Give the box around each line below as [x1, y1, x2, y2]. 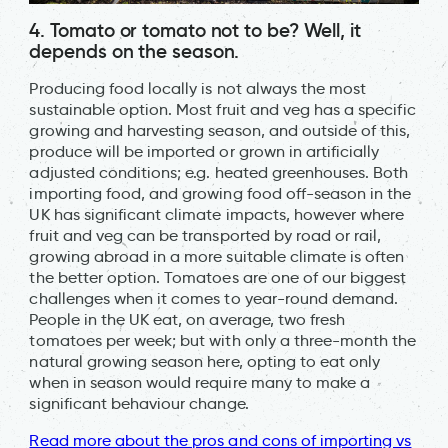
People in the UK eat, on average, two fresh [29, 310, 346, 330]
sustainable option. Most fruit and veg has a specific [29, 100, 416, 120]
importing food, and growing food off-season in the [29, 184, 412, 204]
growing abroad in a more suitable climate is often [29, 247, 405, 267]
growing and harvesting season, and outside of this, [29, 121, 411, 141]
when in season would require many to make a [29, 373, 371, 393]
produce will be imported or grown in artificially [29, 142, 380, 162]
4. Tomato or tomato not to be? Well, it [29, 18, 361, 43]
